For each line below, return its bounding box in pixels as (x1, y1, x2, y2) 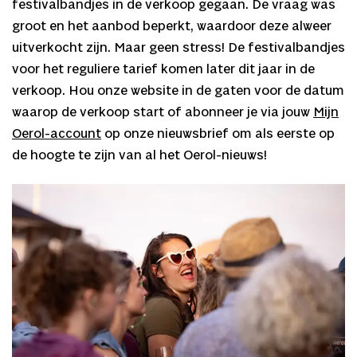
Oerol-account (12, 126, 101, 142)
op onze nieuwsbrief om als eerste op (101, 126, 335, 142)
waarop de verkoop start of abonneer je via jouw (12, 104, 313, 120)
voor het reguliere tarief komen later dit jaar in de (12, 61, 315, 77)
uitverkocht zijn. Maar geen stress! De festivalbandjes (12, 40, 345, 56)
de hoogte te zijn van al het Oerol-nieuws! (12, 147, 267, 163)
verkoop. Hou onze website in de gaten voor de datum (12, 83, 344, 99)
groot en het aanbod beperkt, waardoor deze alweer (12, 18, 331, 34)
